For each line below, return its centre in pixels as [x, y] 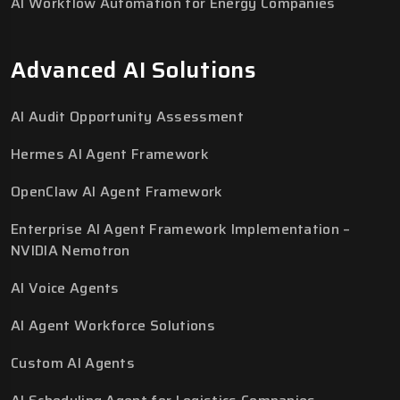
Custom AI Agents [73, 362]
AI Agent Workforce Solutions [113, 325]
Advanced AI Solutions [133, 70]
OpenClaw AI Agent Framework [117, 191]
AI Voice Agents [65, 287]
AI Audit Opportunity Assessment [127, 116]
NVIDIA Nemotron [71, 250]
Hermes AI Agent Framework [110, 154]
